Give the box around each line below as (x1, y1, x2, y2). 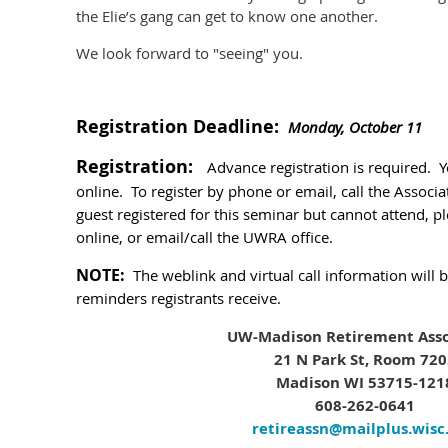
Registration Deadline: (76, 114, 284, 140)
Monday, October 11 (288, 117, 422, 138)
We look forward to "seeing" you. (76, 43, 303, 64)
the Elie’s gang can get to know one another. (76, 6, 378, 27)
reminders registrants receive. (76, 288, 281, 309)
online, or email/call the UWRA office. (76, 227, 333, 248)
